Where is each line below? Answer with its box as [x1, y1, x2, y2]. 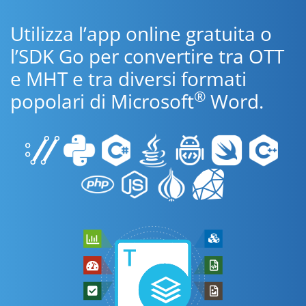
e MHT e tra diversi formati [10, 66, 247, 92]
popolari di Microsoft [10, 88, 194, 114]
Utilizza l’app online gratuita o [10, 20, 272, 46]
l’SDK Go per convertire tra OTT [10, 43, 284, 69]
